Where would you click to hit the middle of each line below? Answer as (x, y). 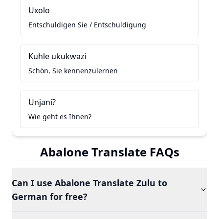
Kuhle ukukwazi (57, 56)
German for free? (50, 197)
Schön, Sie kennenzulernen (73, 71)
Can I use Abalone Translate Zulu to (89, 183)
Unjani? (42, 102)
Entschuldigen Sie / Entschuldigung (87, 25)
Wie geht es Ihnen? (60, 117)
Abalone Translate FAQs (109, 152)
